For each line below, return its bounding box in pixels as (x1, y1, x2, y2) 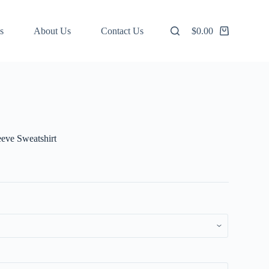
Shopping (190, 30, 228, 40)
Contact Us (100, 25, 144, 36)
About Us (33, 25, 71, 36)
